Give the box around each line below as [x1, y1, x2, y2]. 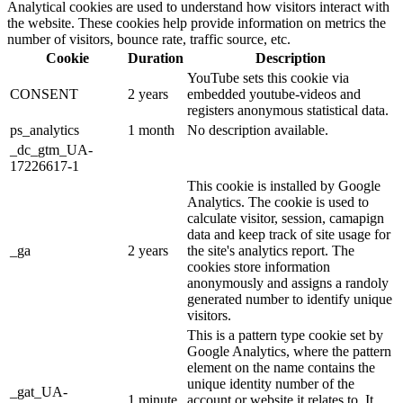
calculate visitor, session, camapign [187, 210, 384, 226]
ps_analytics [10, 121, 79, 138]
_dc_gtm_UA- [10, 141, 93, 157]
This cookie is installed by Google [187, 177, 381, 193]
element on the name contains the [187, 359, 375, 375]
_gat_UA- [10, 383, 67, 399]
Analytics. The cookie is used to [187, 193, 369, 210]
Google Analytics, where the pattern [187, 343, 391, 359]
